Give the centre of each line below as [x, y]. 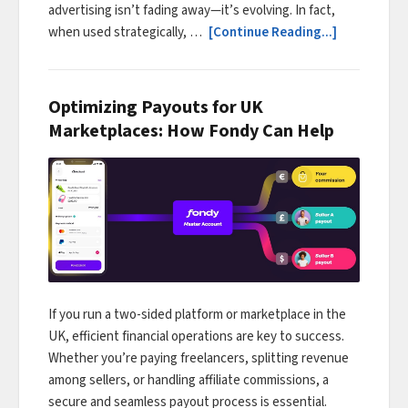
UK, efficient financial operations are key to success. [196, 337]
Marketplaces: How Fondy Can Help [191, 131]
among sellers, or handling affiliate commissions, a [189, 381]
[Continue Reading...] [273, 32]
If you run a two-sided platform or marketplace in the [197, 315]
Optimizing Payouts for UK [156, 107]
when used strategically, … [127, 32]
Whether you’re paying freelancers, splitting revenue [199, 359]
